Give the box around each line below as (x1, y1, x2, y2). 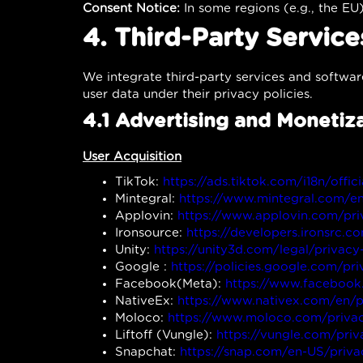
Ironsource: (115, 226, 186, 239)
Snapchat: (115, 345, 180, 358)
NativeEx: (115, 294, 177, 307)
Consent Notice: (83, 2, 180, 15)
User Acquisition (83, 150, 181, 163)
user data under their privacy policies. (83, 88, 313, 100)
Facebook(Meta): (115, 277, 225, 290)
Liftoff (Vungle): (115, 328, 216, 341)
